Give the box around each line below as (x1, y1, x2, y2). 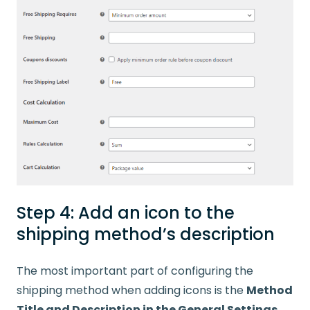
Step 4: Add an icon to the (17, 201, 235, 224)
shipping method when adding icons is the (17, 282, 246, 298)
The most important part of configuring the (17, 262, 253, 279)
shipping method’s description (17, 222, 275, 246)
